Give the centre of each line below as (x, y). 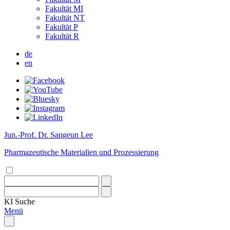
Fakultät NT (65, 18)
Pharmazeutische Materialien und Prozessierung (81, 152)
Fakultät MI (64, 8)
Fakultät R (62, 36)
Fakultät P (62, 27)
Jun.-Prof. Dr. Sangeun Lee (49, 135)
